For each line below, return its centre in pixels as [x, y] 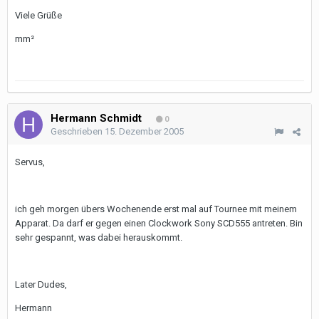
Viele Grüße [38, 15]
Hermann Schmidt [96, 118]
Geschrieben [78, 131]
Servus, [30, 162]
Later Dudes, [41, 284]
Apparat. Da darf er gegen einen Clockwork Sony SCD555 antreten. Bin [159, 223]
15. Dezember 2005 [144, 131]
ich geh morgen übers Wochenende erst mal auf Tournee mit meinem [156, 209]
